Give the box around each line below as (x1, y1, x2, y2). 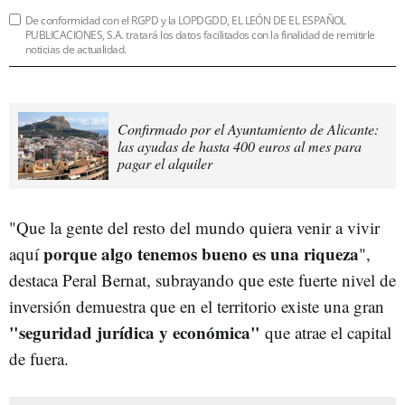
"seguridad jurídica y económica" (9, 319, 260, 344)
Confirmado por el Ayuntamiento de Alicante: (118, 118, 379, 138)
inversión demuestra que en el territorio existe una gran (9, 294, 384, 317)
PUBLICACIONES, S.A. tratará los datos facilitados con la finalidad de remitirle (25, 26, 375, 42)
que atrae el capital (260, 320, 391, 344)
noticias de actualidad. (25, 41, 127, 57)
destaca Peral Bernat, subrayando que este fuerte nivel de (9, 268, 396, 291)
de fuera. (9, 346, 69, 370)
